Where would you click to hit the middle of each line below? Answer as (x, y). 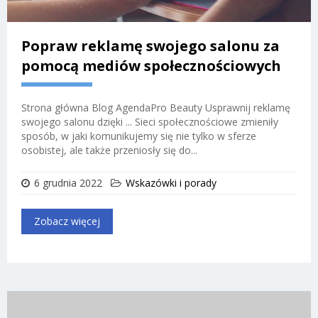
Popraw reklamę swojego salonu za (150, 45)
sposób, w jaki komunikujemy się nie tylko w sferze (139, 136)
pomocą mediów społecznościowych (151, 65)
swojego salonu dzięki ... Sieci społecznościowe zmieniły (150, 121)
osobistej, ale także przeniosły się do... (109, 150)
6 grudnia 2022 (68, 182)
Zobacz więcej (67, 221)
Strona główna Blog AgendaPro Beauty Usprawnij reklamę (156, 107)
